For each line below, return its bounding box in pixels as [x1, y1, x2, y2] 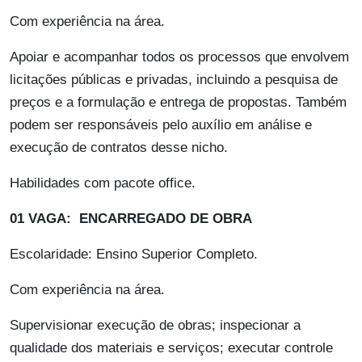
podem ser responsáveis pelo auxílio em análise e [10, 117, 312, 133]
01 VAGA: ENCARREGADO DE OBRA [10, 211, 252, 227]
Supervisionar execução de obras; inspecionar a [10, 318, 301, 334]
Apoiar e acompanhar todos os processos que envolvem [10, 49, 349, 65]
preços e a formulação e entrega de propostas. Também [10, 95, 347, 111]
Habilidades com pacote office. [10, 175, 196, 192]
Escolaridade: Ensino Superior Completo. [10, 246, 258, 263]
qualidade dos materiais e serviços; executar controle [10, 340, 333, 356]
